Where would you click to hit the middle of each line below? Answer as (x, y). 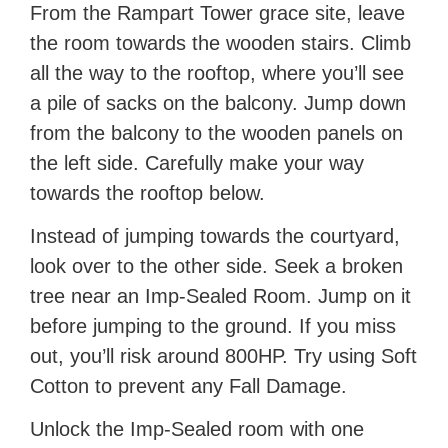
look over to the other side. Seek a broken (217, 265)
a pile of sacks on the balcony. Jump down (218, 102)
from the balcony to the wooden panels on (217, 132)
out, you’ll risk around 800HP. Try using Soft (224, 355)
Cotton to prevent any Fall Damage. (189, 385)
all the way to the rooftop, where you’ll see (217, 72)
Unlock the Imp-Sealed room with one (197, 428)
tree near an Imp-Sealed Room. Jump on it (221, 295)
